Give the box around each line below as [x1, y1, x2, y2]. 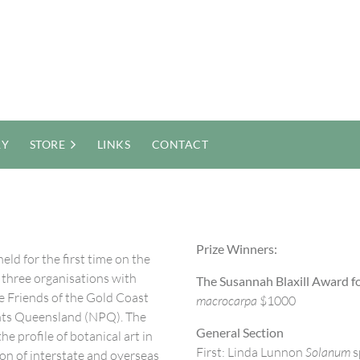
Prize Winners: [196, 241, 277, 256]
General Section [196, 325, 284, 340]
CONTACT [152, 137, 208, 151]
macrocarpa [196, 292, 257, 309]
